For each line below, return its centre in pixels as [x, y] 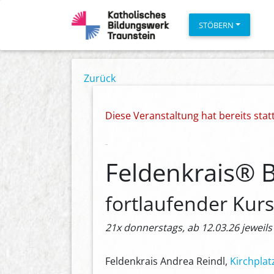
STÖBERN [216, 25]
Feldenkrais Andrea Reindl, [168, 261]
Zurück [100, 78]
